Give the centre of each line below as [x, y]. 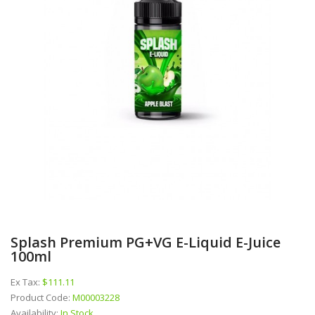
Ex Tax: [26, 282]
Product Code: [41, 297]
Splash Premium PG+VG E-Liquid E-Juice [146, 242]
